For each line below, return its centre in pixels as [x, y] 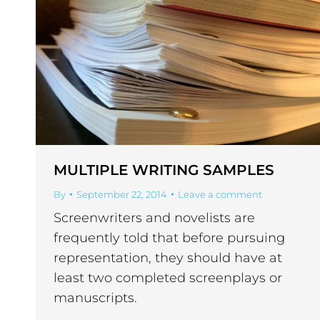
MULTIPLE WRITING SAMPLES [164, 170]
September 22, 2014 [122, 195]
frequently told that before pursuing [169, 238]
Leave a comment [220, 195]
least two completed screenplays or [168, 278]
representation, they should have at [168, 258]
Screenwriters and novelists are [154, 218]
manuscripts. [95, 298]
